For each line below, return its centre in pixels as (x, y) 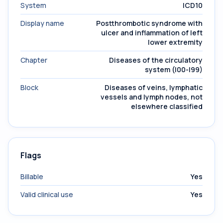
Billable (32, 176)
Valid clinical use (47, 194)
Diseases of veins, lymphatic (154, 87)
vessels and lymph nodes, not (152, 97)
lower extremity (175, 42)
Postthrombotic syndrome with (149, 23)
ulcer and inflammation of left (152, 33)
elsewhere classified (167, 106)
